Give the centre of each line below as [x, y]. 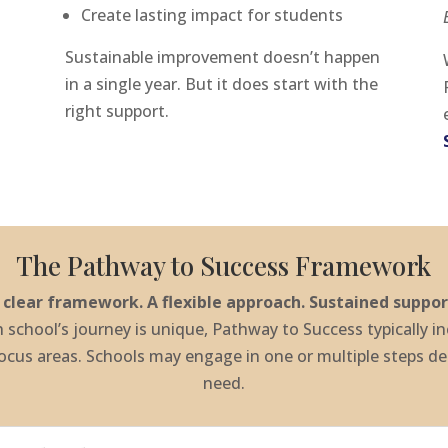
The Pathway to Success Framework [224, 265]
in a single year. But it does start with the [221, 83]
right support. [116, 110]
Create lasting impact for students [211, 14]
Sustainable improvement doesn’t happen [222, 56]
